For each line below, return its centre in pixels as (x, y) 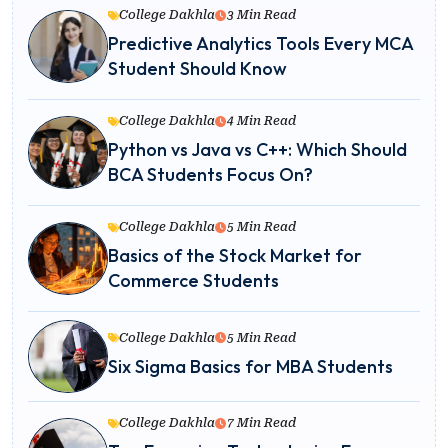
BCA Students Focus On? (210, 175)
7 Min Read (261, 423)
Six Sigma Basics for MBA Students (250, 366)
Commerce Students (193, 281)
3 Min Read (261, 15)
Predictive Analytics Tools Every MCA (260, 44)
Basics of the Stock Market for (235, 256)
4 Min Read (261, 121)
